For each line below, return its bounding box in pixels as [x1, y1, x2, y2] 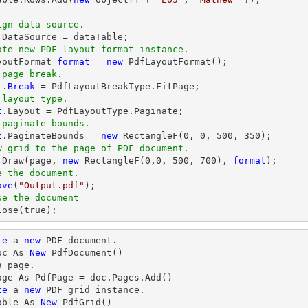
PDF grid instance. [41, 285, 145, 295]
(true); [19, 205, 57, 215]
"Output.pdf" [19, 180, 85, 190]
